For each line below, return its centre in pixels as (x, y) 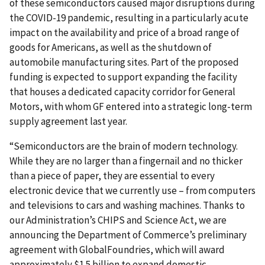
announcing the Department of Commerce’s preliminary (128, 235)
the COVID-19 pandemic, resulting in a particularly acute (129, 17)
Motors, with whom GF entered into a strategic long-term (131, 106)
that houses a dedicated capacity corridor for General (122, 91)
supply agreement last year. (71, 121)
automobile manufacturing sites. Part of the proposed (124, 62)
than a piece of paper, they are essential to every (112, 175)
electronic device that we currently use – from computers (132, 190)
